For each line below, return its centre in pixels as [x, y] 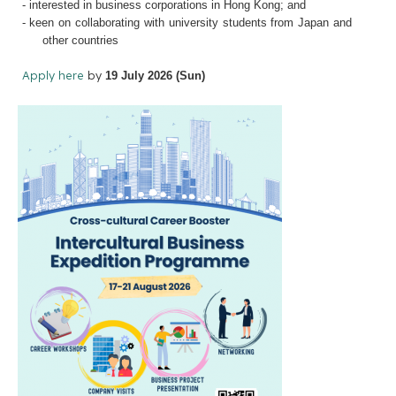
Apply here [53, 75]
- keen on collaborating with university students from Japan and [187, 22]
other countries [81, 40]
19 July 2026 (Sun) [155, 75]
